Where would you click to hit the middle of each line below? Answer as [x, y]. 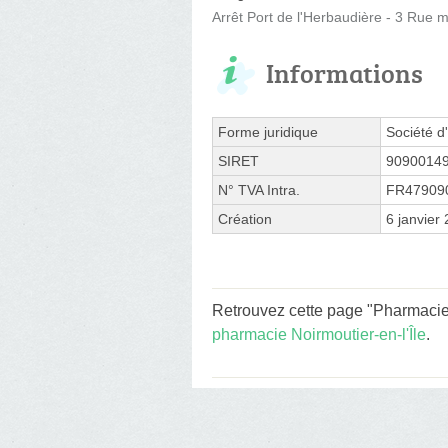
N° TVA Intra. [259, 189]
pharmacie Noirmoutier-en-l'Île [319, 334]
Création [245, 218]
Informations [344, 72]
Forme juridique [268, 131]
